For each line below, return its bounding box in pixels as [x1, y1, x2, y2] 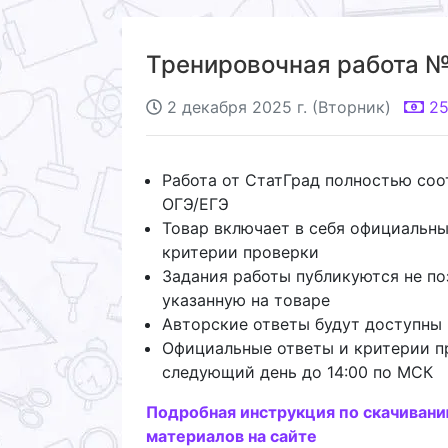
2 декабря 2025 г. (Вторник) [167, 96, 391, 117]
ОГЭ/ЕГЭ [162, 193, 229, 214]
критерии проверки [162, 241, 319, 262]
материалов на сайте [146, 425, 317, 446]
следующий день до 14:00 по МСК [162, 361, 433, 382]
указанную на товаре [162, 289, 330, 310]
